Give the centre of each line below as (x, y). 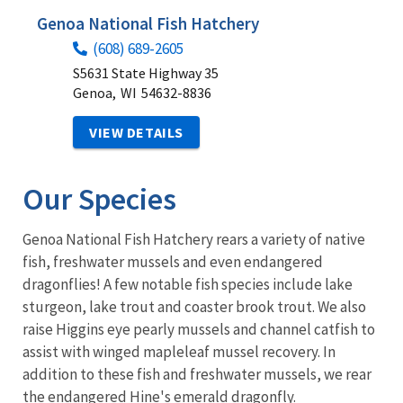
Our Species (99, 198)
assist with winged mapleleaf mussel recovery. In (179, 351)
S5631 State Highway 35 (146, 72)
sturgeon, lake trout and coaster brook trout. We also (194, 306)
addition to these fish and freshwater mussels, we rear (197, 374)
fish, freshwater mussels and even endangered (173, 261)
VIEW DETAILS (136, 132)
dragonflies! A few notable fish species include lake (188, 284)
